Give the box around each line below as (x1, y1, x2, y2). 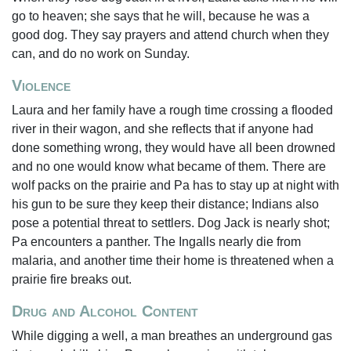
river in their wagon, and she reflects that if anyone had (12, 122, 313, 136)
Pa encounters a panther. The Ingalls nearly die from (12, 235, 301, 248)
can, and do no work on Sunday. (12, 47, 190, 60)
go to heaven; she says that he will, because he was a (12, 9, 309, 23)
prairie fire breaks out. (12, 273, 132, 286)
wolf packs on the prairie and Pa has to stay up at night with (12, 179, 339, 192)
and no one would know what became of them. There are (12, 160, 326, 173)
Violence (12, 77, 71, 94)
